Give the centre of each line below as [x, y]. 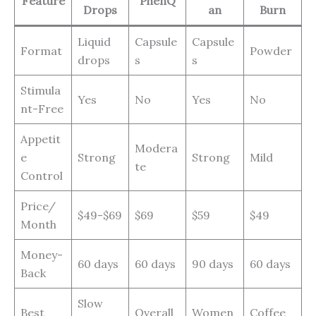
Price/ [38, 206]
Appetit [41, 139]
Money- [42, 255]
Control [42, 176]
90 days [213, 264]
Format [41, 51]
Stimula [41, 91]
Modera [156, 148]
